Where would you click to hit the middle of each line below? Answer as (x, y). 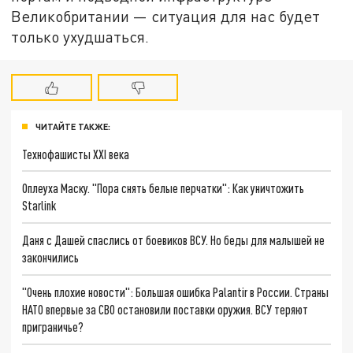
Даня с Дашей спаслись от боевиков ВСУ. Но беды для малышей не (174, 240)
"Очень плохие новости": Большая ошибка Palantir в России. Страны (176, 292)
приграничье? (53, 326)
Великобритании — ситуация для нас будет (166, 16)
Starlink (39, 206)
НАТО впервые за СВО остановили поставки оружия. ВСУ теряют (165, 309)
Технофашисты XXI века (76, 154)
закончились (51, 257)
